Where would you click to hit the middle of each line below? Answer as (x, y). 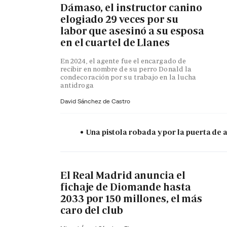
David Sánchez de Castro (95, 101)
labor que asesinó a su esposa (133, 31)
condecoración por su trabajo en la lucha (128, 77)
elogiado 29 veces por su (119, 19)
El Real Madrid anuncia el (123, 175)
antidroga (77, 85)
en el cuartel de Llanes (115, 42)
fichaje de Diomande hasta (126, 187)
